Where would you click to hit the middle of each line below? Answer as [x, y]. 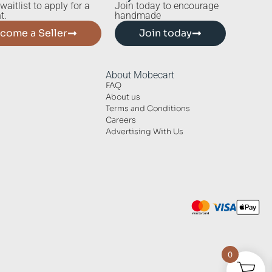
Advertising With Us [144, 132]
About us [123, 97]
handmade [138, 16]
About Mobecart [140, 75]
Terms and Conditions [148, 109]
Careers [121, 121]
